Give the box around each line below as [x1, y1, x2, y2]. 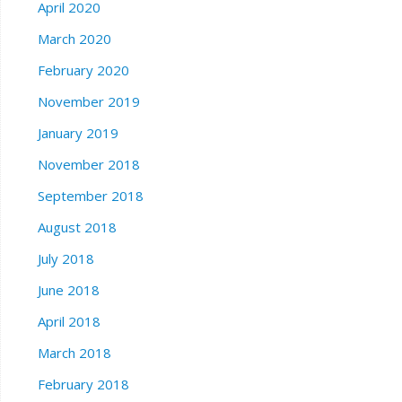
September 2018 [37, 187, 144, 205]
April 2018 [37, 312, 100, 331]
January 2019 [37, 124, 118, 143]
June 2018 [37, 281, 100, 300]
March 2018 [37, 344, 111, 363]
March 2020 [37, 30, 111, 48]
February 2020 [37, 61, 129, 80]
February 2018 [37, 375, 129, 394]
